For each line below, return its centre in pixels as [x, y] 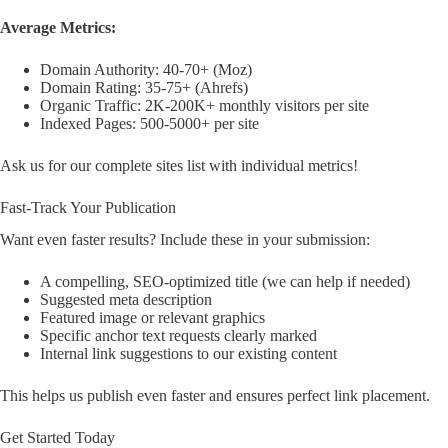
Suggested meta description [126, 300]
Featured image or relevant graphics [152, 318]
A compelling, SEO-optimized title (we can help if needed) [225, 282]
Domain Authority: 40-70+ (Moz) [146, 69]
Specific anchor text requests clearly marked [178, 336]
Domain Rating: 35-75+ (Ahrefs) [144, 87]
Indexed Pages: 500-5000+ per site [149, 123]
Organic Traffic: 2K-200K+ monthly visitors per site [204, 105]
